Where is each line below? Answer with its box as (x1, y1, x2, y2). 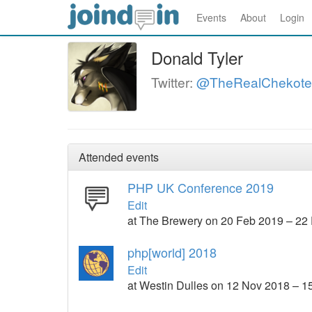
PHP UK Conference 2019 (127, 178, 274, 196)
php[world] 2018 (127, 243, 217, 261)
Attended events (79, 149, 159, 165)
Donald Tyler (151, 45, 243, 70)
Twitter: (151, 72, 196, 91)
